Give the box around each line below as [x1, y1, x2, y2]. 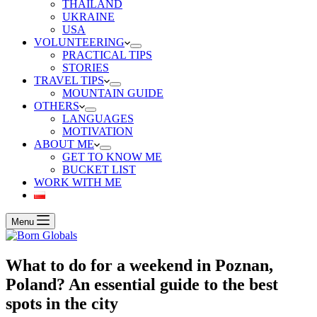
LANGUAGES [62, 113, 134, 125]
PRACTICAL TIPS [62, 49, 152, 61]
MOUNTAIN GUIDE [62, 87, 163, 99]
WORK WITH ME [34, 176, 122, 188]
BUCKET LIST [62, 163, 136, 175]
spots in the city [6, 294, 118, 313]
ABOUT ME [34, 138, 94, 150]
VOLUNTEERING [34, 36, 125, 48]
